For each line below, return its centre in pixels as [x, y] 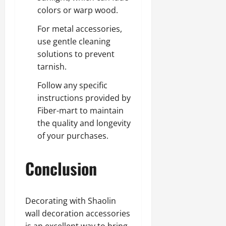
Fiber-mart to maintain [80, 110]
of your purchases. [73, 136]
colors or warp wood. [78, 10]
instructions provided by [84, 98]
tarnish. [52, 67]
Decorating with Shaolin [71, 201]
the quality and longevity [84, 123]
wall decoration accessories [78, 213]
